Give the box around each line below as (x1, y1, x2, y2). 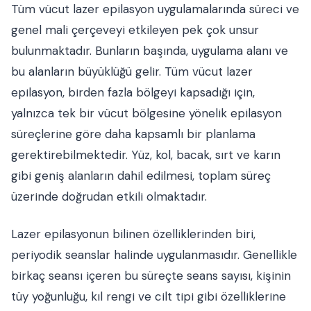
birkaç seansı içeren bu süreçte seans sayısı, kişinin (11, 268, 291, 284)
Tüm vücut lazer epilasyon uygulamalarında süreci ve (11, 1, 299, 17)
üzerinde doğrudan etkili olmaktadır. (11, 189, 207, 205)
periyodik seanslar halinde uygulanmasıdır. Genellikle (11, 247, 297, 263)
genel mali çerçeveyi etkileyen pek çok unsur (11, 22, 259, 38)
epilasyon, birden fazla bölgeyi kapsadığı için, (11, 85, 255, 101)
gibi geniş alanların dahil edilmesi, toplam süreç (11, 168, 271, 184)
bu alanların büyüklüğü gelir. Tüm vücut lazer (11, 64, 253, 80)
